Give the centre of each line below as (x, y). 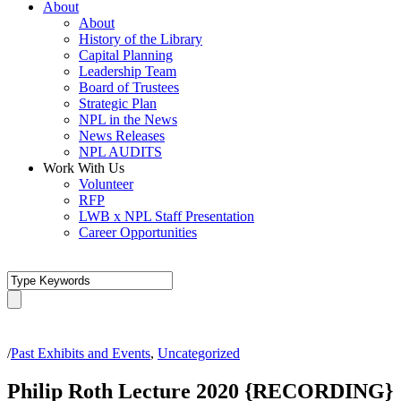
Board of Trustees (129, 87)
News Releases (122, 136)
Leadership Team (128, 71)
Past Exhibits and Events (81, 353)
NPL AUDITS (120, 152)
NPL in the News (128, 119)
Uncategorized (199, 353)
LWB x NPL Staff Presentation (166, 216)
